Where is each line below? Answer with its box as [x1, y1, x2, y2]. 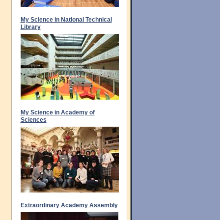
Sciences [20, 116, 47, 123]
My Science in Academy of [20, 109, 95, 116]
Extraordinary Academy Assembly [20, 202, 118, 209]
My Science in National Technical [20, 16, 112, 23]
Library [20, 24, 41, 30]
